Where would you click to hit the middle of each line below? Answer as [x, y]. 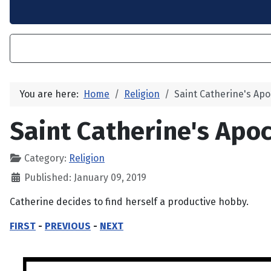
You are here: [51, 94]
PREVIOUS [68, 226]
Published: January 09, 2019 [85, 178]
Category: [45, 158]
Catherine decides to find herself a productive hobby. [129, 202]
